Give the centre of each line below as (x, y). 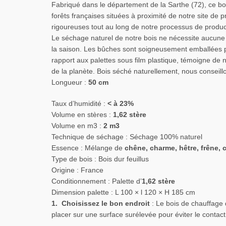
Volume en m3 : (77, 126)
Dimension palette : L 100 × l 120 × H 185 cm (123, 192)
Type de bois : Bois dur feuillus (100, 159)
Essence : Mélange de (88, 148)
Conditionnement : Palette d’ (97, 181)
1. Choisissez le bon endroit (101, 203)
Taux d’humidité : (79, 103)
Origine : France (77, 170)
